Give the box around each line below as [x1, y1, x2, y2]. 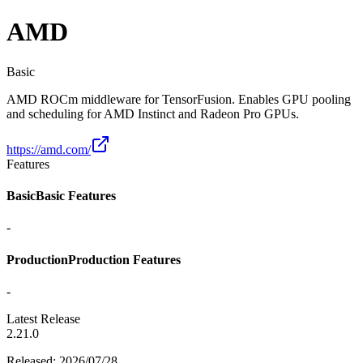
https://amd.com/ [6, 142, 91, 156]
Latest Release [6, 311, 80, 326]
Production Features [68, 252, 181, 267]
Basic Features [36, 189, 116, 203]
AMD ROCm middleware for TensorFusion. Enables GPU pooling [6, 92, 351, 106]
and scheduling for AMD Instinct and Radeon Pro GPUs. [6, 106, 299, 121]
